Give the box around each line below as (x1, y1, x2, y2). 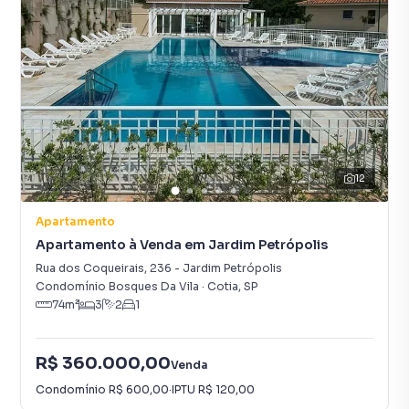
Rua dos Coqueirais (36, 261, 144, 275)
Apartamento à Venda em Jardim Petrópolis (36, 236, 328, 253)
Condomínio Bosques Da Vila (36, 279, 199, 293)
